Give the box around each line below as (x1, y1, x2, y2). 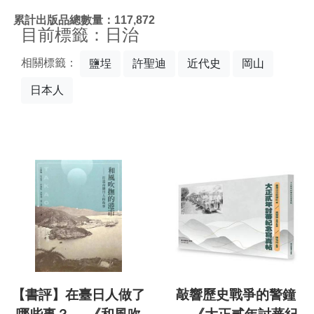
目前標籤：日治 (21, 25, 139, 44)
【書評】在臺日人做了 (12, 287, 145, 303)
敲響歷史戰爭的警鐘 (175, 287, 296, 303)
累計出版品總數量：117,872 (13, 13, 155, 26)
